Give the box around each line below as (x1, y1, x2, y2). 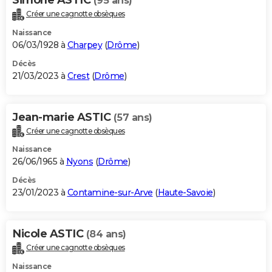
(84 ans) (86, 228, 126, 240)
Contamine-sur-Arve (67, 187, 153, 199)
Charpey (67, 39, 102, 50)
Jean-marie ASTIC (12, 110, 114, 124)
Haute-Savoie (157, 187, 213, 199)
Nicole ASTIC (12, 227, 86, 241)
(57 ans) (113, 111, 152, 123)
